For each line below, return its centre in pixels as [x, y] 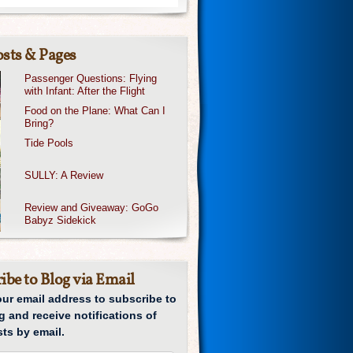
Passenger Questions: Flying [91, 78]
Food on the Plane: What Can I [95, 111]
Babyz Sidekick [61, 220]
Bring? [39, 123]
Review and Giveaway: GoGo [92, 208]
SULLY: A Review [64, 175]
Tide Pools [49, 143]
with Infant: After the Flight [85, 91]
